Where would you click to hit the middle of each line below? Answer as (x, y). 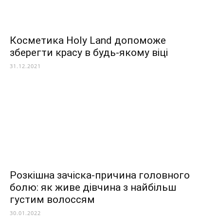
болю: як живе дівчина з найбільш (93, 188)
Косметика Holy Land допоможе (88, 41)
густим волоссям (52, 200)
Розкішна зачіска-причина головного (100, 175)
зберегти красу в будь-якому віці (89, 53)
